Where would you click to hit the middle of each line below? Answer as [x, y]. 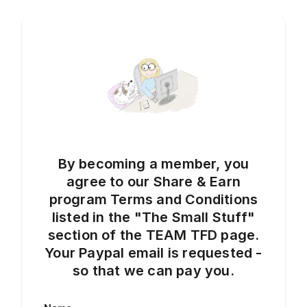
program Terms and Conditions [153, 199]
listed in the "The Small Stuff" [153, 217]
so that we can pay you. [153, 270]
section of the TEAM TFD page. [153, 235]
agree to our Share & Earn [153, 181]
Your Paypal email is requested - [153, 253]
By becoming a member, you [153, 163]
